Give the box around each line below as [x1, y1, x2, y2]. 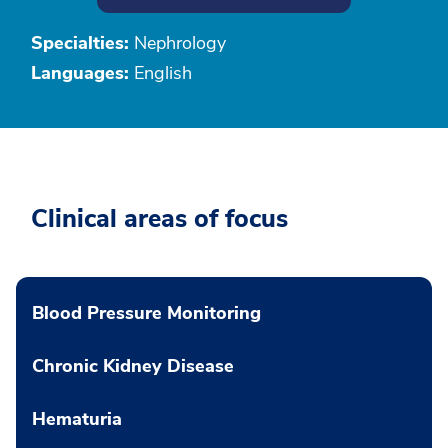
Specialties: [31, 31, 129, 55]
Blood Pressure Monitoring [32, 301, 261, 325]
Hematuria [32, 407, 122, 431]
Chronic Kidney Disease [32, 354, 234, 378]
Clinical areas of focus [31, 202, 288, 236]
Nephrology [129, 31, 226, 55]
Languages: [31, 61, 129, 85]
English [129, 61, 192, 85]
